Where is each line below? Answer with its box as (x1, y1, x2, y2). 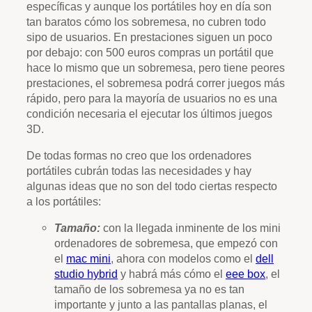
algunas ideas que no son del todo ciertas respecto (26, 180, 277, 193)
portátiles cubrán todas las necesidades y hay (26, 164, 251, 178)
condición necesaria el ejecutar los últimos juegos (26, 107, 272, 120)
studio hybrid (54, 267, 118, 281)
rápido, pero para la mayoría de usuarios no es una (26, 91, 277, 104)
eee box (226, 267, 265, 281)
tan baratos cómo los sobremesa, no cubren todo (26, 15, 266, 28)
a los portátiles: (26, 195, 101, 208)
